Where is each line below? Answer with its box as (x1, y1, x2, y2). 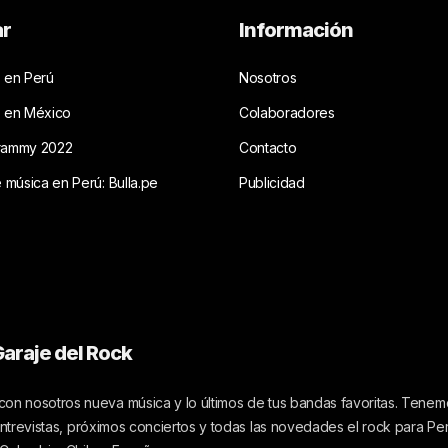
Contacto (239, 139, 297, 157)
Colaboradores (239, 104, 335, 122)
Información (239, 18, 353, 43)
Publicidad (239, 174, 305, 192)
